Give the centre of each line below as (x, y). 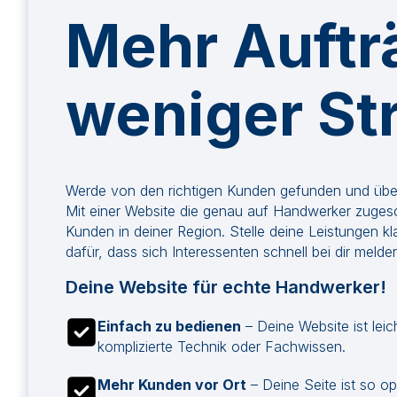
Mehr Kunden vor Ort (172, 385)
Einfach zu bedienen (169, 326)
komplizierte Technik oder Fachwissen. (222, 346)
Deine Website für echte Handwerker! (226, 287)
